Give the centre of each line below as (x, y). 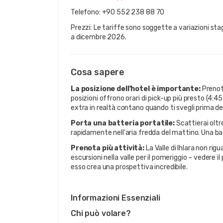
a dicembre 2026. (99, 37)
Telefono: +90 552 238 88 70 (118, 12)
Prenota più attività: (108, 148)
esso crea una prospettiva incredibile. (129, 167)
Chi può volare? (101, 213)
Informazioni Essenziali (115, 198)
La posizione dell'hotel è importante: (136, 89)
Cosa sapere (98, 72)
